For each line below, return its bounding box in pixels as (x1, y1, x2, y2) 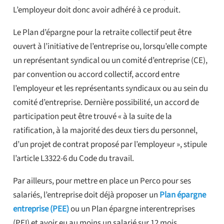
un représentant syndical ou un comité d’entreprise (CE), (12, 54, 207, 66)
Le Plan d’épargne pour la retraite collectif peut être (12, 26, 191, 38)
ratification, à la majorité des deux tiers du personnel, (12, 124, 197, 136)
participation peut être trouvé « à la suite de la (12, 110, 172, 122)
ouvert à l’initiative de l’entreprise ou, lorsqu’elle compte (12, 40, 207, 52)
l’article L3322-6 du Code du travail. (12, 152, 134, 164)
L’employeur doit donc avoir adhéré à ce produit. (12, 3, 180, 16)
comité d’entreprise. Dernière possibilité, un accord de (12, 96, 199, 108)
